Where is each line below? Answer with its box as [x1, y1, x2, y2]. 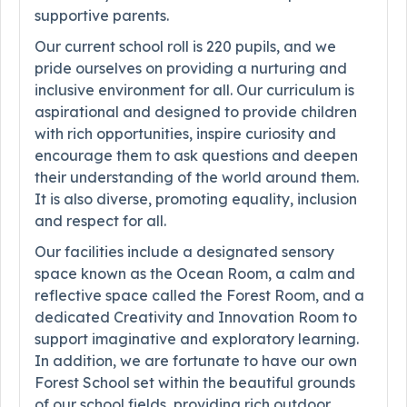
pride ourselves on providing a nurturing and [35, 59, 347, 78]
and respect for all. [35, 212, 166, 231]
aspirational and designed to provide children [35, 103, 357, 122]
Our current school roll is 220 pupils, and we [35, 37, 336, 56]
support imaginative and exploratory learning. [35, 330, 359, 349]
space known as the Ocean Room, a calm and [35, 264, 355, 283]
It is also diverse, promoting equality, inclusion [35, 190, 357, 209]
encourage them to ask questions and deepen [35, 146, 358, 165]
